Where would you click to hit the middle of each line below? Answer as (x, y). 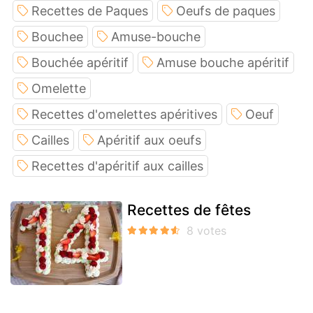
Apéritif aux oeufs (149, 140)
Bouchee (57, 37)
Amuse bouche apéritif (223, 63)
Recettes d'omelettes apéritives (124, 115)
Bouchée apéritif (80, 63)
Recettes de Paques (90, 11)
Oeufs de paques (226, 11)
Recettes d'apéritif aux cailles (117, 166)
